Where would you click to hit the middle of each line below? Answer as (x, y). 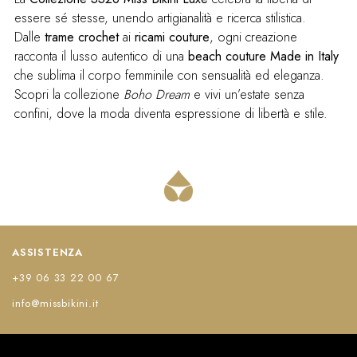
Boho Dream (156, 95)
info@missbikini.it (55, 304)
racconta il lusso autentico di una (101, 57)
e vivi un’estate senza (247, 95)
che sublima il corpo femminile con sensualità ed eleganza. (169, 76)
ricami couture (172, 37)
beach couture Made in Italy (263, 57)
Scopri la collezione (69, 95)
